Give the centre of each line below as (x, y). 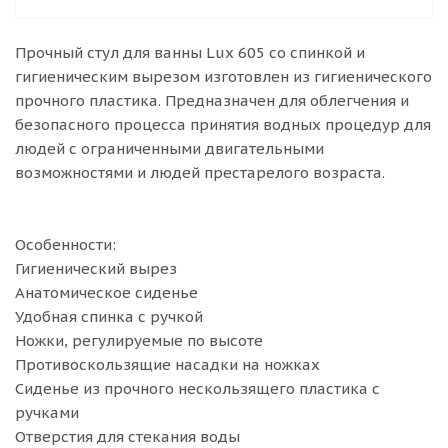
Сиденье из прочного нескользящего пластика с (197, 388)
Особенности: (65, 244)
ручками (47, 412)
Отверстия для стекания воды (127, 436)
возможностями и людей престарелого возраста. (200, 172)
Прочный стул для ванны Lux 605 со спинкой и (190, 52)
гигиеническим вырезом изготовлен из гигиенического (223, 76)
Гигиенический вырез (96, 268)
